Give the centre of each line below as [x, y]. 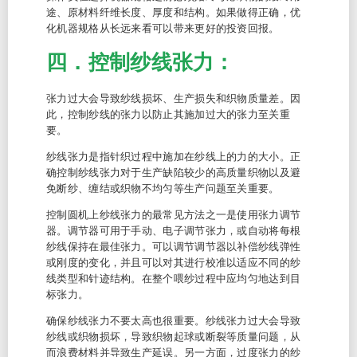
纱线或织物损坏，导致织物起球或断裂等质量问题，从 [174, 337]
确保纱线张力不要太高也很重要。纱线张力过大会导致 [174, 321]
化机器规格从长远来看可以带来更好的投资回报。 [163, 28]
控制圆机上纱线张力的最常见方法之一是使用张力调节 [174, 215]
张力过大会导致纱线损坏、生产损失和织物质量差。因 [174, 98]
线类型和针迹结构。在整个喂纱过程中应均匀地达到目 [174, 279]
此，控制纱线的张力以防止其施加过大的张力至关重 [168, 114]
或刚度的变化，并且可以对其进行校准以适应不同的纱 [174, 263]
